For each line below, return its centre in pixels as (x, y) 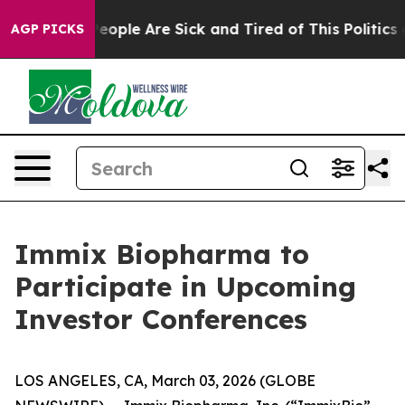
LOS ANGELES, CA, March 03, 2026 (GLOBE (165, 381)
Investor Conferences (161, 319)
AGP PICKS (47, 29)
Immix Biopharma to (162, 254)
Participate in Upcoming (185, 287)
